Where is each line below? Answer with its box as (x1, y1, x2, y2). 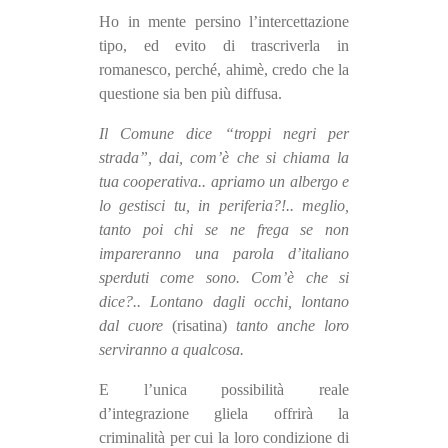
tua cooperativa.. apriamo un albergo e (99, 173, 349, 191)
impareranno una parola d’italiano (99, 245, 349, 263)
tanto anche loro (236, 317, 349, 335)
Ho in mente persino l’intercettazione (99, 13, 349, 31)
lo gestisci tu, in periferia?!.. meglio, (99, 197, 349, 215)
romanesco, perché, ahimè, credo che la (99, 61, 349, 79)
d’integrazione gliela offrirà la (99, 405, 349, 423)
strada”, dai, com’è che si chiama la (99, 149, 349, 167)
